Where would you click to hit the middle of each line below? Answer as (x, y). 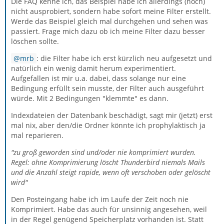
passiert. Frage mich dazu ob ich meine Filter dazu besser (108, 31)
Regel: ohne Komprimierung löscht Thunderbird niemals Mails (108, 162)
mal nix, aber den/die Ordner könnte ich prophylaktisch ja (108, 125)
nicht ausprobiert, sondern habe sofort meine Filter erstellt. (111, 11)
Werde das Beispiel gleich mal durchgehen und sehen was (109, 21)
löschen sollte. (35, 41)
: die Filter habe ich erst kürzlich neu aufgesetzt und (124, 58)
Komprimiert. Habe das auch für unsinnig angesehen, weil (109, 209)
